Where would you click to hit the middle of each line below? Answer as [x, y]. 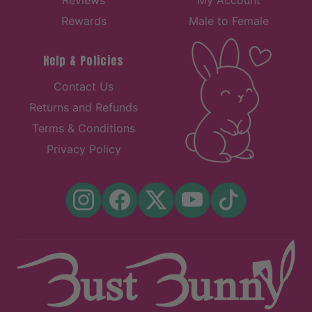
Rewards [84, 21]
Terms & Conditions [84, 128]
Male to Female [228, 21]
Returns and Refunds [84, 108]
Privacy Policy [84, 149]
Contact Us [84, 87]
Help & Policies [84, 61]
